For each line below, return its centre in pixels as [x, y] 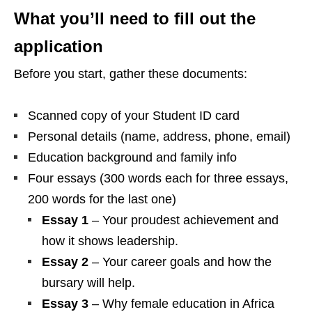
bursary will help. [88, 283]
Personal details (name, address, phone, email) [159, 137]
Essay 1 [65, 220]
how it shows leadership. [110, 241]
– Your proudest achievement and [184, 220]
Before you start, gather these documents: [131, 74]
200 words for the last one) [102, 200]
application [58, 47]
